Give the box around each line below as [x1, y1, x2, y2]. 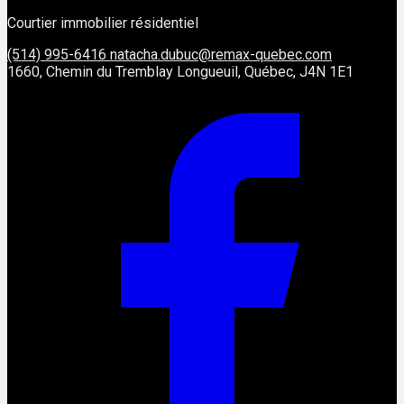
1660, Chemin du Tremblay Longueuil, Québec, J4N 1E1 [7, 63, 353, 81]
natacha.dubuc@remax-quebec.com [110, 46, 332, 64]
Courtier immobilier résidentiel [7, 14, 198, 32]
